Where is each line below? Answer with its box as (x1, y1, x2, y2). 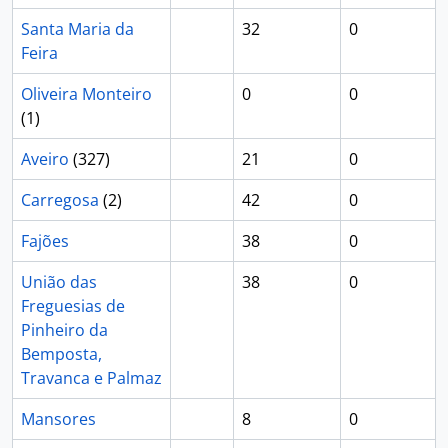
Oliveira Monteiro (21, 83, 152, 105)
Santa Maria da (21, 18, 134, 40)
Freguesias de (21, 295, 125, 317)
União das (21, 271, 97, 293)
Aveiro (21, 148, 69, 170)
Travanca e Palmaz (21, 367, 162, 389)
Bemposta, (21, 343, 102, 365)
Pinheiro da (21, 319, 108, 341)
